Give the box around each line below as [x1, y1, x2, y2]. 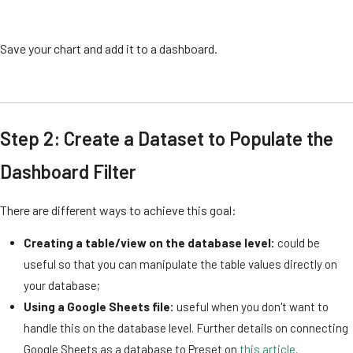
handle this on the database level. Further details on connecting [24, 320, 348, 335]
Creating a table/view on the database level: [24, 235, 275, 250]
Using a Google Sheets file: [24, 299, 174, 314]
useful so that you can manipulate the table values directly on [24, 256, 337, 271]
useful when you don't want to [174, 299, 329, 314]
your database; [24, 277, 100, 292]
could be [275, 235, 320, 250]
